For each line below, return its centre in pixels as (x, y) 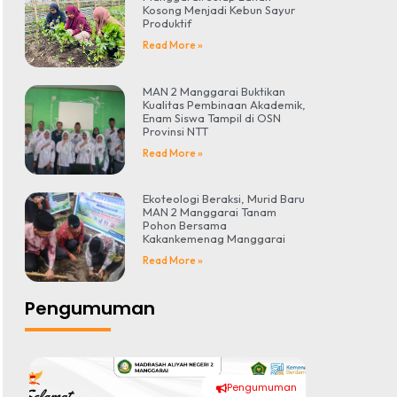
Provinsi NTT (176, 131)
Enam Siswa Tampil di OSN (212, 117)
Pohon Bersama (185, 225)
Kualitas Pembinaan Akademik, (225, 104)
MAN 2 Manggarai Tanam (210, 211)
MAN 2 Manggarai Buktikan (214, 91)
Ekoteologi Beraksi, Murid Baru (224, 198)
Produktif (167, 23)
